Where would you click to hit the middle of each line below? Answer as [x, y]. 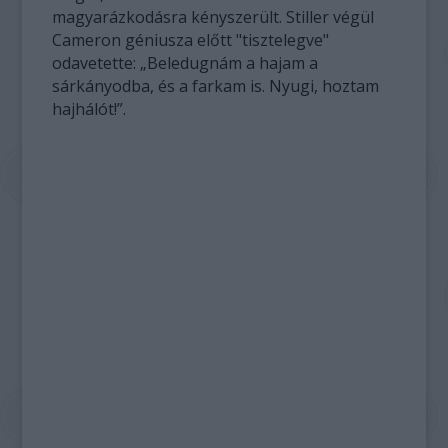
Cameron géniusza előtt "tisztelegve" [191, 40]
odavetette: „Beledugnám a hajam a [185, 63]
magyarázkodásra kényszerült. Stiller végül [213, 17]
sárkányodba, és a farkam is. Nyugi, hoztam [216, 86]
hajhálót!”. [89, 109]
